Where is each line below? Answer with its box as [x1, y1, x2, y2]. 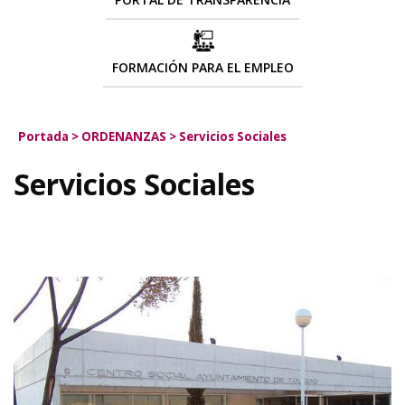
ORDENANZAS [81, 128, 169, 145]
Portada [18, 128, 69, 145]
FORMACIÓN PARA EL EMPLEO [111, 59, 294, 76]
